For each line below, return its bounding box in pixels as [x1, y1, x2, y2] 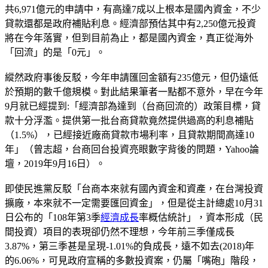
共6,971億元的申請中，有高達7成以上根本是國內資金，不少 [5, 4, 261, 14]
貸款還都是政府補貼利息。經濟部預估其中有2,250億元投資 [5, 18, 256, 29]
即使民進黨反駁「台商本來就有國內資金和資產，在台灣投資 [5, 183, 263, 194]
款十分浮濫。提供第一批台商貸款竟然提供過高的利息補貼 [5, 115, 254, 126]
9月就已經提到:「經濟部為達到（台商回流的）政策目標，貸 [5, 100, 261, 111]
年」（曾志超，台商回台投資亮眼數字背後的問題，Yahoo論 [5, 144, 259, 154]
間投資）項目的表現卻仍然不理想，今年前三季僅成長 [5, 226, 234, 237]
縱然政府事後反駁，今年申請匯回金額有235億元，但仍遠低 [5, 72, 258, 83]
